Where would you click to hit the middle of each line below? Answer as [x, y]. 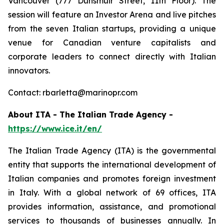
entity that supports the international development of [112, 164]
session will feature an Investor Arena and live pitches [112, 14]
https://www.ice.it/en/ [55, 128]
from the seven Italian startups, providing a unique [112, 28]
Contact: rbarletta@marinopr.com [73, 92]
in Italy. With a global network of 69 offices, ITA [112, 192]
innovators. [29, 70]
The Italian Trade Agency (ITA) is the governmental [112, 150]
